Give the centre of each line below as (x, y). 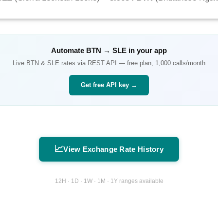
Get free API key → (109, 85)
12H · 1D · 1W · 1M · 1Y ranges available (109, 181)
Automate (69, 51)
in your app (147, 51)
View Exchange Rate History (114, 149)
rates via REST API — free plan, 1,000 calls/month (132, 63)
